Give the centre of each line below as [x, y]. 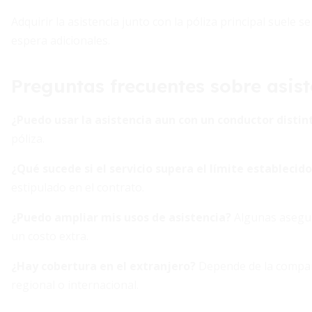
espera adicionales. [61, 40]
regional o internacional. [75, 285]
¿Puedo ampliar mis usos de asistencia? [121, 217]
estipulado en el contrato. [78, 187]
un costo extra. [50, 236]
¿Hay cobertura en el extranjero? [103, 266]
